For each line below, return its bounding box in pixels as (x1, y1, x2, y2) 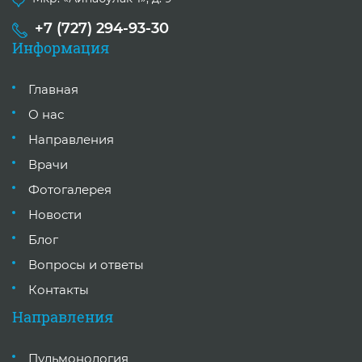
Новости (28, 207, 82, 223)
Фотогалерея (28, 182, 112, 198)
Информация (12, 38, 109, 58)
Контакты (28, 282, 89, 298)
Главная (28, 82, 78, 98)
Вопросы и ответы (28, 257, 144, 273)
